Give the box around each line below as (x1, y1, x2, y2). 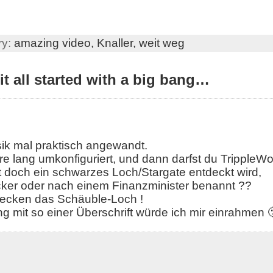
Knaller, (96, 37, 139, 50)
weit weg (138, 37, 185, 50)
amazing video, (13, 37, 97, 50)
